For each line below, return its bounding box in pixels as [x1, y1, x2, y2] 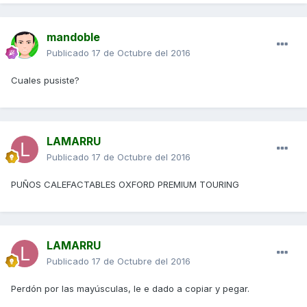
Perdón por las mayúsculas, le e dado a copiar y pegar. [11, 283, 249, 295]
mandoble [47, 30, 100, 45]
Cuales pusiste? [11, 75, 79, 86]
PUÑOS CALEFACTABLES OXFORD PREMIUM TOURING [11, 179, 239, 191]
